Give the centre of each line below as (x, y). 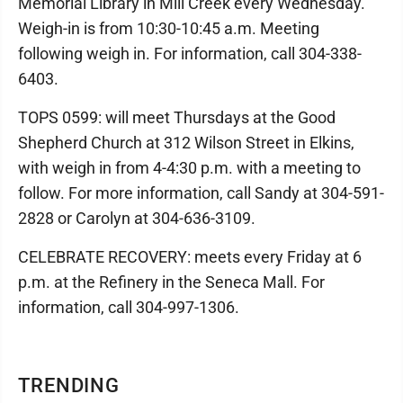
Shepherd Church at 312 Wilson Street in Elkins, (186, 142)
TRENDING (69, 385)
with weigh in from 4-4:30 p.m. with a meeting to (189, 167)
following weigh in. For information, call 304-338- (190, 53)
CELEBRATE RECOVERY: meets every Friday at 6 (190, 256)
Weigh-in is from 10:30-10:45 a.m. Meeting (169, 28)
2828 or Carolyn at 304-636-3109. (137, 218)
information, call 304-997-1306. (129, 307)
